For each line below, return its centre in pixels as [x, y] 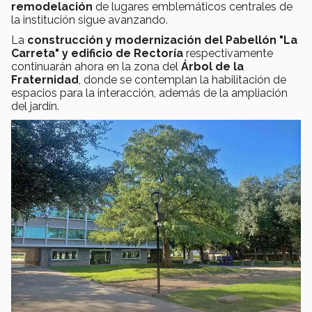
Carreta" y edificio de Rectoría [97, 53]
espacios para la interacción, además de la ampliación [149, 93]
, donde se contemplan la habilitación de [182, 79]
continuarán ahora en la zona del [96, 66]
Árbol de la [212, 66]
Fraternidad [45, 79]
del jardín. [35, 106]
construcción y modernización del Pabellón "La [162, 40]
